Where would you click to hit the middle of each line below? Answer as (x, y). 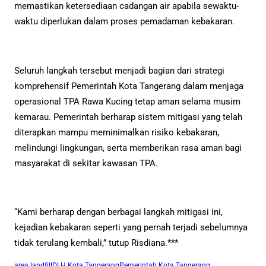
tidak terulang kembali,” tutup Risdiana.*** (96, 243)
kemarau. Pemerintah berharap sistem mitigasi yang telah (128, 117)
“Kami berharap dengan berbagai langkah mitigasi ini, (118, 212)
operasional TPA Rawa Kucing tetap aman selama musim (127, 101)
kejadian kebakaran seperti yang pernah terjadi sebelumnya (131, 227)
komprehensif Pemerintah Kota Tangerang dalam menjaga (129, 86)
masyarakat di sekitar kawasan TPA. (86, 163)
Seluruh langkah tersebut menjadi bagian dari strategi (119, 70)
